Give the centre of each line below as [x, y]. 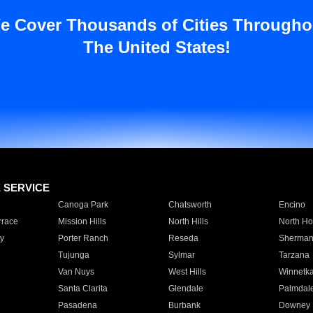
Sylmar [181, 255]
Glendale [185, 289]
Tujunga [73, 255]
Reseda [183, 238]
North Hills [188, 221]
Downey [294, 305]
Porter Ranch [83, 238]
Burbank [184, 305]
